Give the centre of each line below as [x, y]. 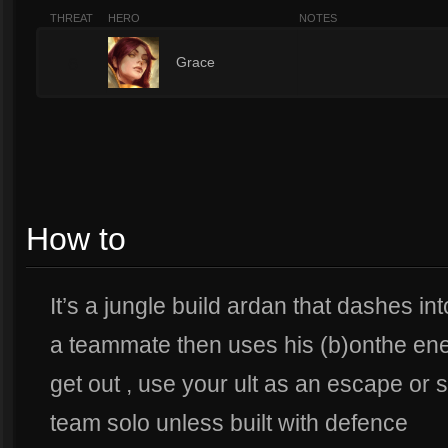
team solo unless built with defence [229, 423]
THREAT [71, 18]
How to [76, 239]
